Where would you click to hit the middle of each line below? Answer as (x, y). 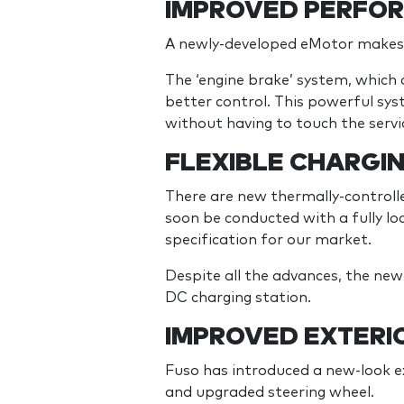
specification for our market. (268, 239)
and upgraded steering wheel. (270, 392)
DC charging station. (238, 297)
